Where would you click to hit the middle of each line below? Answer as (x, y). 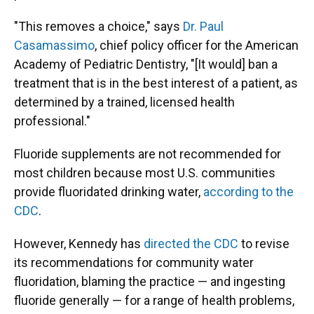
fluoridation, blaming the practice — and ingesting (150, 281)
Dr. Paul (203, 26)
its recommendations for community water (134, 262)
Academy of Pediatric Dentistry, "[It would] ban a (146, 64)
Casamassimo (54, 45)
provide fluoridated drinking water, (109, 192)
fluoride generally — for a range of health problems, (154, 300)
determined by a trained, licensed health (124, 102)
